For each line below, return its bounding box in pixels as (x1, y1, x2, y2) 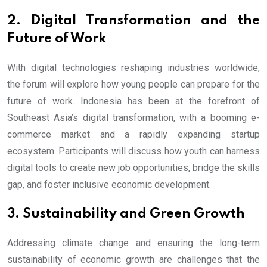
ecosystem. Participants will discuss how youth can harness (7, 145, 260, 157)
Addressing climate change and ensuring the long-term (7, 237, 260, 249)
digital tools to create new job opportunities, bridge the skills (7, 162, 260, 174)
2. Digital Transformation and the (7, 14, 260, 28)
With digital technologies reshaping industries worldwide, (7, 62, 260, 74)
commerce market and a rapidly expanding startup (7, 129, 260, 141)
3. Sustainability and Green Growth (7, 207, 245, 221)
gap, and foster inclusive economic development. (7, 179, 211, 191)
